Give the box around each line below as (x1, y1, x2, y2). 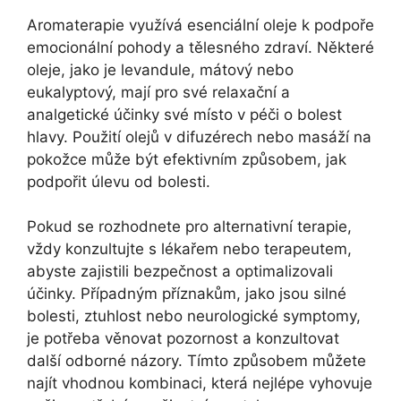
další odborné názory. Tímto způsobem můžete (27, 352, 366, 371)
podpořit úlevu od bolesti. (27, 172, 210, 191)
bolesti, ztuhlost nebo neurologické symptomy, (27, 307, 361, 326)
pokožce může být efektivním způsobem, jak (27, 149, 346, 168)
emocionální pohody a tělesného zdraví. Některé (27, 38, 374, 56)
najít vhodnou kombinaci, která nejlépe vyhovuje (27, 374, 372, 393)
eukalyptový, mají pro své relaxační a (27, 82, 290, 101)
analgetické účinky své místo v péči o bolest (27, 105, 342, 124)
